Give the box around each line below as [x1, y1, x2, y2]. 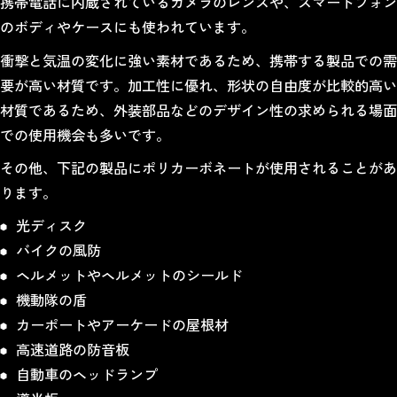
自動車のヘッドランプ [16, 362, 159, 385]
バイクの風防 [16, 238, 102, 261]
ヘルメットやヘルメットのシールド [16, 263, 244, 285]
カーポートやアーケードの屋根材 [16, 313, 230, 335]
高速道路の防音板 [16, 338, 130, 360]
